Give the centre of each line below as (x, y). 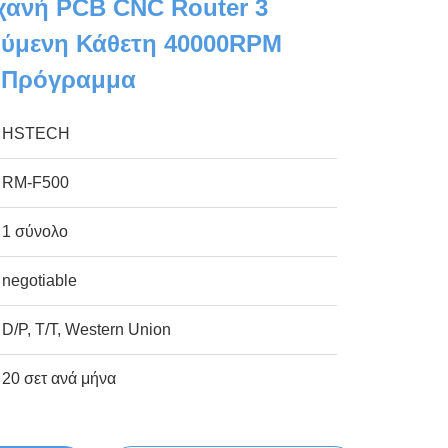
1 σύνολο (35, 231)
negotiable (40, 280)
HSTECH (36, 133)
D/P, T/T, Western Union (87, 329)
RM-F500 (36, 182)
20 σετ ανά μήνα (59, 378)
